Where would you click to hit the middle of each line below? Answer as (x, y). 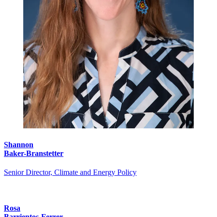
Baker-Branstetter (34, 154)
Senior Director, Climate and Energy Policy (70, 172)
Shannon (19, 145)
